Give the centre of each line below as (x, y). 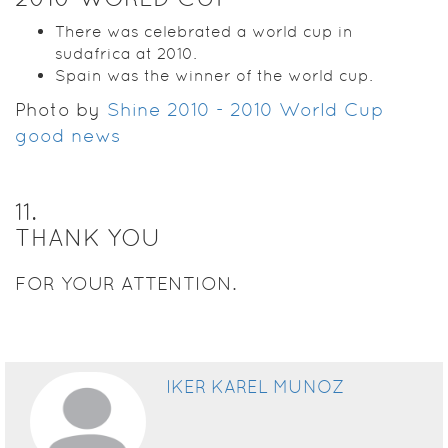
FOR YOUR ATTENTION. (125, 283)
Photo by (60, 109)
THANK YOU (88, 237)
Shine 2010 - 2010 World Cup (245, 109)
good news (67, 135)
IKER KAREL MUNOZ (254, 386)
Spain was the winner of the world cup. (214, 75)
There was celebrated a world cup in (204, 31)
